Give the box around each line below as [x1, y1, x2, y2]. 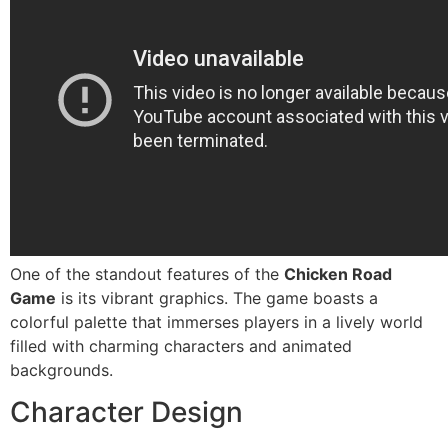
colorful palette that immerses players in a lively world [10, 311, 423, 332]
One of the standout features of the [10, 263, 284, 284]
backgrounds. [10, 359, 113, 380]
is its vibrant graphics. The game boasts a [56, 287, 378, 308]
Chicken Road [284, 263, 392, 284]
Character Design [10, 395, 243, 430]
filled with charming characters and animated [10, 335, 352, 356]
